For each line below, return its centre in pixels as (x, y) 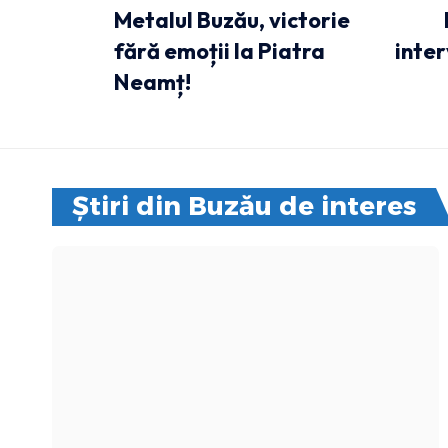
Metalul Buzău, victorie (232, 20)
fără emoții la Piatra (219, 51)
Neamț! (152, 82)
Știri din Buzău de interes (244, 206)
